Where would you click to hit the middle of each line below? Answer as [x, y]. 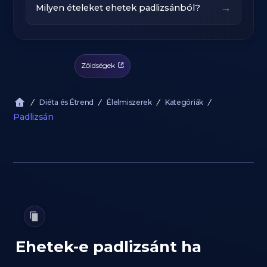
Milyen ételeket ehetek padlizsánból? [118, 8]
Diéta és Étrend [67, 102]
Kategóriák [184, 102]
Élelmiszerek [129, 102]
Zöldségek [98, 65]
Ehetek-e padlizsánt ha [108, 246]
